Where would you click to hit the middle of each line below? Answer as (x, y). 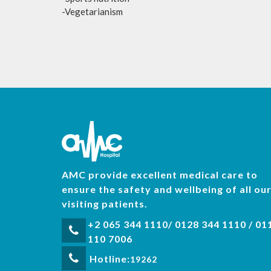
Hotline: (110, 259)
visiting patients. (105, 203)
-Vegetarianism (92, 11)
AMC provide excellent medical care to (160, 174)
